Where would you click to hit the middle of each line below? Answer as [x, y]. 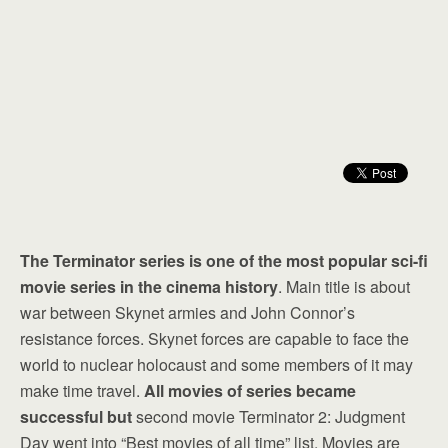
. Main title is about [344, 286]
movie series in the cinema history [149, 286]
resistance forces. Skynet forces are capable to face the [214, 338]
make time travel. [82, 390]
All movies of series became [250, 390]
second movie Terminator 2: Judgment [268, 416]
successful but [76, 416]
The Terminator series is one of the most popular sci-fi [224, 260]
